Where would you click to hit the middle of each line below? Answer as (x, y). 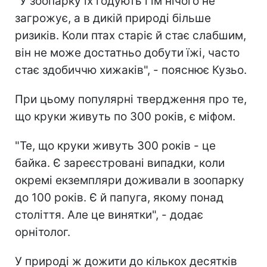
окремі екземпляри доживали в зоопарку (130, 180)
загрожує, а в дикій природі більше (113, 18)
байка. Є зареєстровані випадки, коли (120, 163)
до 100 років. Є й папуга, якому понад (119, 197)
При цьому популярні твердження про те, (131, 99)
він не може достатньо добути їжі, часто (127, 52)
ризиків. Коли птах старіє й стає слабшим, (131, 35)
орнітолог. (43, 232)
